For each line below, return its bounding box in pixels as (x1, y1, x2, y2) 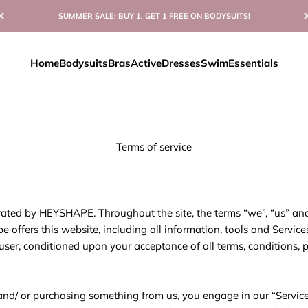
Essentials (228, 56, 278, 69)
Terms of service (116, 140, 192, 153)
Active (130, 56, 162, 69)
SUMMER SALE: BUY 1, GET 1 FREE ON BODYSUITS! (58, 11, 250, 21)
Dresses (161, 56, 201, 69)
